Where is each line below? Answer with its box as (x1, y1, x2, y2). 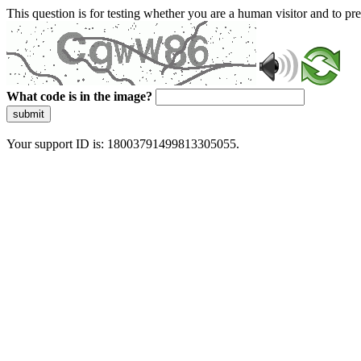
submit (13, 108, 44, 120)
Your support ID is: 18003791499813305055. (6, 137, 239, 151)
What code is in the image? (6, 89, 152, 103)
